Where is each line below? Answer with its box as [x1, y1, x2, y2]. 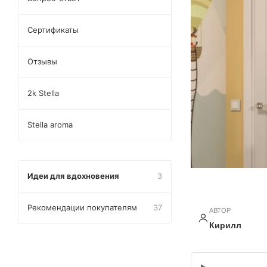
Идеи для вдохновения [27, 171, 119, 181]
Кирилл [209, 221, 241, 231]
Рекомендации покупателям [27, 203, 137, 212]
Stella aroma [27, 120, 73, 129]
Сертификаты [27, 25, 79, 35]
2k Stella [27, 88, 59, 98]
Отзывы [27, 57, 57, 66]
